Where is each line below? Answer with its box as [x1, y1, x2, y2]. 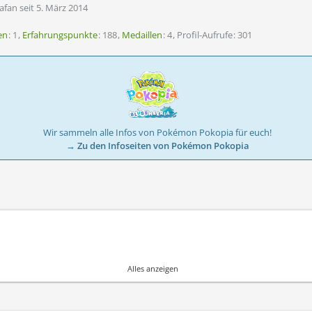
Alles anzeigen [127, 263, 178, 274]
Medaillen [122, 29, 162, 42]
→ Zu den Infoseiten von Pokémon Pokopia [65, 139, 249, 153]
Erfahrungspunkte [22, 29, 97, 42]
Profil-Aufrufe [177, 29, 233, 42]
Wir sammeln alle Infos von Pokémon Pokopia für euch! [43, 126, 272, 139]
